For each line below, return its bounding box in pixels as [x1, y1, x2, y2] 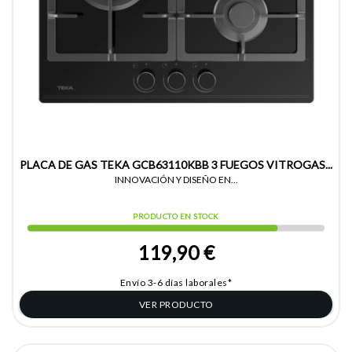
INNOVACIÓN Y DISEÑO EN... [114, 174, 238, 186]
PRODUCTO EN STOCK [133, 212, 219, 222]
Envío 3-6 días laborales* [119, 277, 233, 289]
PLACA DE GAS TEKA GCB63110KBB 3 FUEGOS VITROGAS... [20, 158, 332, 172]
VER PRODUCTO [138, 299, 214, 311]
